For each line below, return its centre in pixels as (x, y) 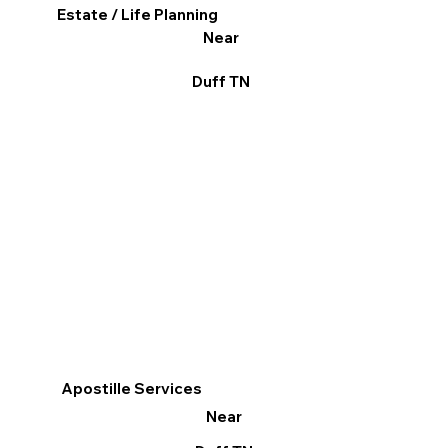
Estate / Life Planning (138, 15)
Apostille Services (132, 389)
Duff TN (220, 82)
